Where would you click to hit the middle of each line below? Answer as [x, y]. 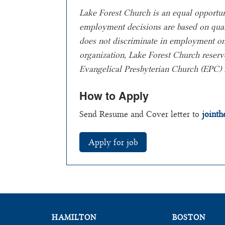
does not [96, 40]
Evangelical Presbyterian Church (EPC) [152, 69]
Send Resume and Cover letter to [141, 114]
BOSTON [189, 217]
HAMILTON [74, 217]
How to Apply [114, 95]
